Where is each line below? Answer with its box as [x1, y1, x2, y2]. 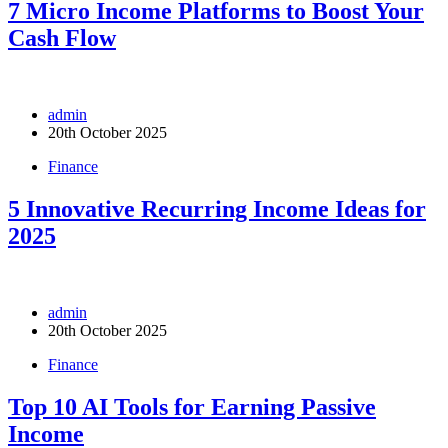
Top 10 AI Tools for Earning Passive [8, 393, 376, 420]
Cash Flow [8, 25, 116, 52]
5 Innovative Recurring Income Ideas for [8, 195, 426, 222]
